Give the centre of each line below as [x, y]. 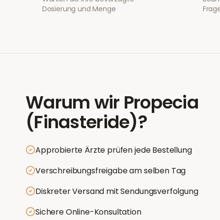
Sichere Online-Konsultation [88, 212]
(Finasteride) [82, 122]
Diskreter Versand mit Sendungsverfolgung [117, 191]
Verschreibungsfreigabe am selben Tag [111, 171]
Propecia [161, 102]
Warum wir [73, 102]
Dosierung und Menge [79, 9]
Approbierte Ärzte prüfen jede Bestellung [114, 150]
